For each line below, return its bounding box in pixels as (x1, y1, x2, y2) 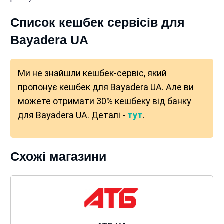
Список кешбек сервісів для (10, 15, 185, 29)
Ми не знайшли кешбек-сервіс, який (17, 68, 167, 78)
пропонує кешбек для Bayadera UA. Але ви (17, 82, 194, 92)
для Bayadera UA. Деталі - (17, 110, 127, 120)
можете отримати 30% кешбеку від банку (17, 96, 191, 106)
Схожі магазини (10, 149, 106, 163)
